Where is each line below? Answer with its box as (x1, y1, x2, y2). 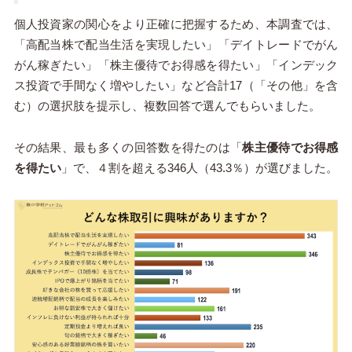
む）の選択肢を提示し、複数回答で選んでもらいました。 (13, 99, 321, 113)
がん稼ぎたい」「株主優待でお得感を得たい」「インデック (13, 58, 339, 72)
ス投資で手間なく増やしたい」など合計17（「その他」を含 (13, 79, 339, 93)
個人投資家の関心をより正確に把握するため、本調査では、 (13, 17, 339, 31)
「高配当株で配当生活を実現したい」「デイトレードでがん (13, 38, 339, 52)
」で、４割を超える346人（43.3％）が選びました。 (60, 161, 338, 175)
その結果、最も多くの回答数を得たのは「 (13, 141, 243, 155)
